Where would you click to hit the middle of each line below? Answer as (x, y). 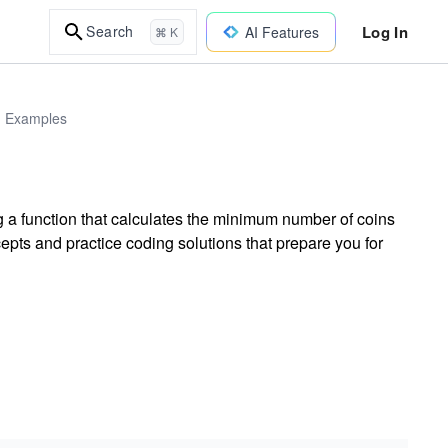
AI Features (281, 31)
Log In (384, 31)
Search (110, 31)
